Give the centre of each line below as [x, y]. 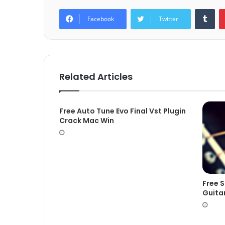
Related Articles [96, 77]
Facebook [101, 19]
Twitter [168, 19]
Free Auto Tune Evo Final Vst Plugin [123, 111]
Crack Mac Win [87, 121]
